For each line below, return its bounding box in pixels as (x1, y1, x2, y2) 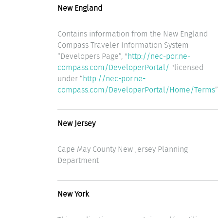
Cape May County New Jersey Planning (57, 143, 188, 155)
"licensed (169, 61, 203, 73)
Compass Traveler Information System (57, 39, 189, 51)
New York (57, 188, 93, 200)
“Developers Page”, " (57, 50, 127, 62)
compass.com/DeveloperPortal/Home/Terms (57, 84, 215, 95)
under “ (57, 73, 83, 84)
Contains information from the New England (57, 28, 208, 39)
